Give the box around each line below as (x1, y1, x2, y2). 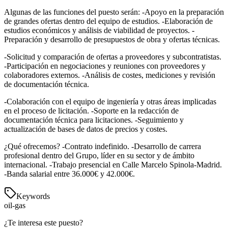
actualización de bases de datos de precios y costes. (4, 125, 167, 134)
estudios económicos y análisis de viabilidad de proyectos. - (4, 26, 194, 35)
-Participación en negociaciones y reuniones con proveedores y (4, 62, 206, 71)
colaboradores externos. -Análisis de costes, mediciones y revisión (4, 71, 215, 80)
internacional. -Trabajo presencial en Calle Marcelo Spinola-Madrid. (4, 160, 222, 169)
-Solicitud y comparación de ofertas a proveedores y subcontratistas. (4, 52, 221, 62)
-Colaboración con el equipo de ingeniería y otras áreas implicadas (4, 97, 216, 106)
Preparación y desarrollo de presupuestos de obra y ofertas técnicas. (4, 35, 220, 44)
